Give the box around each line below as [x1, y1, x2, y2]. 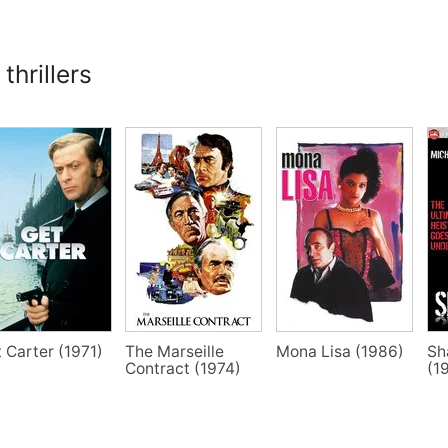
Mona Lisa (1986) [275, 342, 404, 362]
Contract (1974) [125, 359, 242, 379]
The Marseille [125, 342, 225, 362]
